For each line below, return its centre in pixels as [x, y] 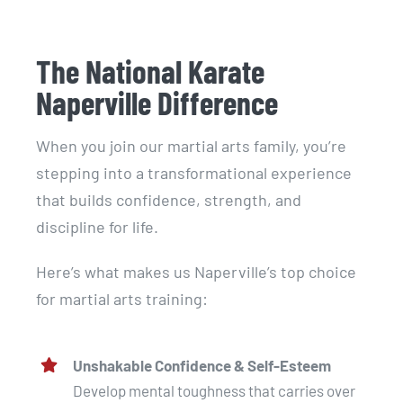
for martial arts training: [121, 298]
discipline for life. [97, 226]
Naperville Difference [157, 103]
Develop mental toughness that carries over [214, 390]
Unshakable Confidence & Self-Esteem [201, 365]
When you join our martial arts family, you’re [191, 145]
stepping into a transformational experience [193, 172]
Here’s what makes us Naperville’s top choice [196, 271]
